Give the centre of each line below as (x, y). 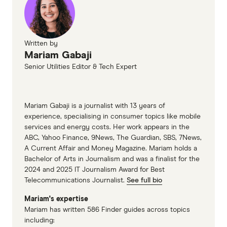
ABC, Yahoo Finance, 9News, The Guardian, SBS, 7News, (113, 138)
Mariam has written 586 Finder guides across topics (107, 210)
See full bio (144, 180)
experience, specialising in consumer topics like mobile (112, 116)
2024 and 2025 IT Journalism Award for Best (94, 169)
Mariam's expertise (56, 199)
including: (40, 220)
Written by (41, 43)
